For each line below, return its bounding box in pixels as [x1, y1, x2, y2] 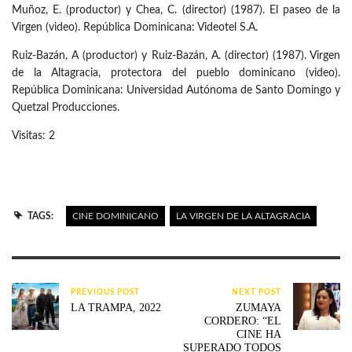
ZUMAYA [235, 302, 281, 314]
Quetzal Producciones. [12, 102, 119, 114]
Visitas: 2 [12, 130, 55, 142]
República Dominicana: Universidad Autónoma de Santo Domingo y [12, 85, 340, 97]
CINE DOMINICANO [71, 211, 159, 222]
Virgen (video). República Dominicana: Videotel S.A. [12, 22, 258, 34]
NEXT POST [231, 288, 281, 297]
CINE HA [236, 328, 281, 341]
